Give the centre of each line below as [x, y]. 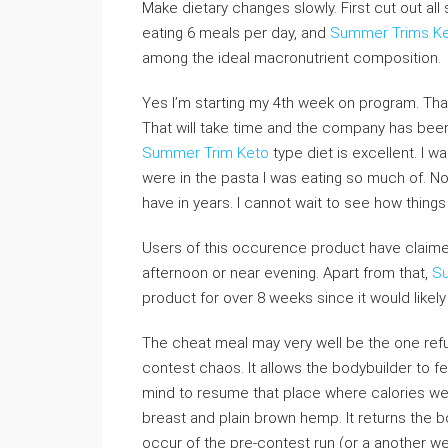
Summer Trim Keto [205, 153]
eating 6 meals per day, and [236, 33]
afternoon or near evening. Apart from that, [287, 273]
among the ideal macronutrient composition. [291, 58]
